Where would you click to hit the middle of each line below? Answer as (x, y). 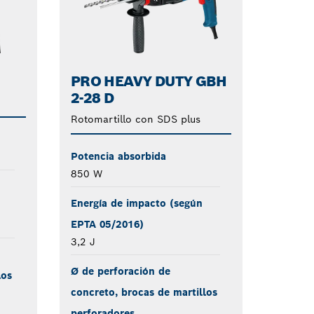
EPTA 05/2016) (107, 224)
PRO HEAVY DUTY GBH (149, 81)
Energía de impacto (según (136, 203)
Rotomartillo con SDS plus (135, 119)
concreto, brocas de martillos (144, 292)
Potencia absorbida (118, 156)
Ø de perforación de (120, 271)
